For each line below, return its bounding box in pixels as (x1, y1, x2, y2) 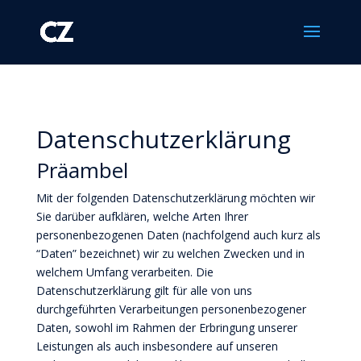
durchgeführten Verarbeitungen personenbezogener (35, 301, 306, 317)
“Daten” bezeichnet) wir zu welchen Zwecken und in (35, 246, 305, 261)
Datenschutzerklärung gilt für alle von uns (35, 283, 252, 298)
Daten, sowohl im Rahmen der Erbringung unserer (35, 320, 297, 335)
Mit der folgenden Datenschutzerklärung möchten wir (35, 190, 315, 205)
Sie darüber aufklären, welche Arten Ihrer (35, 209, 248, 224)
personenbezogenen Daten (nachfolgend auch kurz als (35, 227, 321, 243)
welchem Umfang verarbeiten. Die (35, 264, 214, 280)
